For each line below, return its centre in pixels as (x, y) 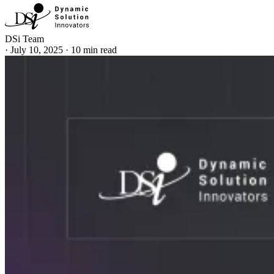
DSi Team (24, 39)
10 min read (94, 50)
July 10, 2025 (37, 50)
